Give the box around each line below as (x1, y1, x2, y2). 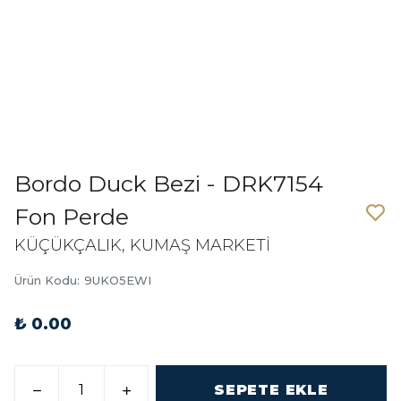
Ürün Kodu (14, 273, 77, 287)
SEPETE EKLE (214, 381, 328, 398)
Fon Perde (14, 203, 129, 230)
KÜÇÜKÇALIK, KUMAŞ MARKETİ (14, 235, 270, 255)
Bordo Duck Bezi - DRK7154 (14, 170, 323, 197)
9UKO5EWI (84, 273, 151, 287)
